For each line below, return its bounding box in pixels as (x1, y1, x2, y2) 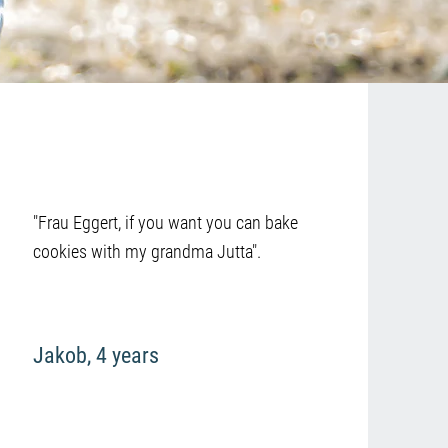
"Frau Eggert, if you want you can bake (32, 212, 298, 233)
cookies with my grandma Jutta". (32, 241, 261, 262)
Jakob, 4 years (32, 343, 159, 368)
